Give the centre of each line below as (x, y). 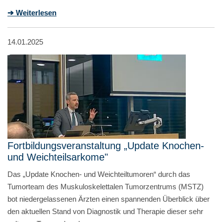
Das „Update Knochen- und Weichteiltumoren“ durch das (99, 174)
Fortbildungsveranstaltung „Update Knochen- (106, 145)
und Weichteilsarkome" (58, 157)
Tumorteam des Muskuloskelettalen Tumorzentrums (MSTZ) (106, 186)
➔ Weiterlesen (32, 12)
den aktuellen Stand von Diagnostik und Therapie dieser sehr (105, 211)
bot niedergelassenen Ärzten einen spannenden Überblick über (109, 199)
